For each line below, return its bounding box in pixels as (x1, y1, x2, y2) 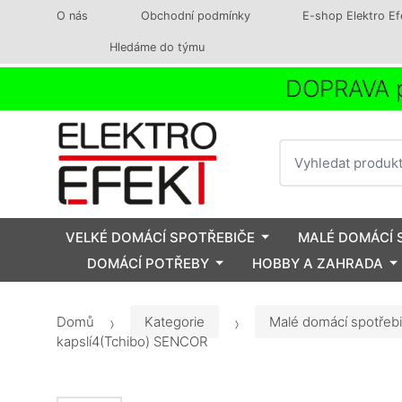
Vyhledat (277, 139, 337, 157)
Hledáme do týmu (109, 40, 205, 54)
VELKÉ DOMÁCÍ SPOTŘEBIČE (66, 228, 255, 246)
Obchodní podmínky (140, 9, 250, 22)
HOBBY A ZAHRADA (252, 254, 383, 272)
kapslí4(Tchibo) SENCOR (57, 333, 207, 351)
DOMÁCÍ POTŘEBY (87, 254, 209, 272)
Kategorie (144, 313, 205, 331)
